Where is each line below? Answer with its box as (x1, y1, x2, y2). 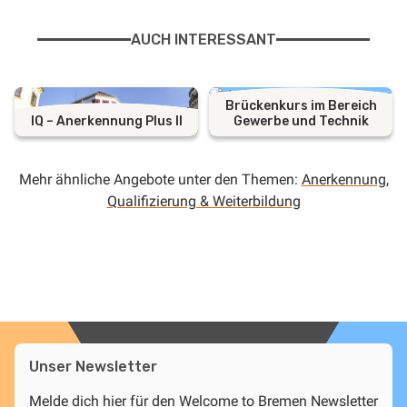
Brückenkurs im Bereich (224, 97, 377, 114)
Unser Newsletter (29, 357, 157, 375)
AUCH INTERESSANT (131, 30, 276, 48)
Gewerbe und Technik (233, 113, 369, 129)
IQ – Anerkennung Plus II (30, 113, 183, 129)
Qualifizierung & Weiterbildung (106, 192, 301, 210)
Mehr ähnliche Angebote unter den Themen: (18, 170, 302, 188)
